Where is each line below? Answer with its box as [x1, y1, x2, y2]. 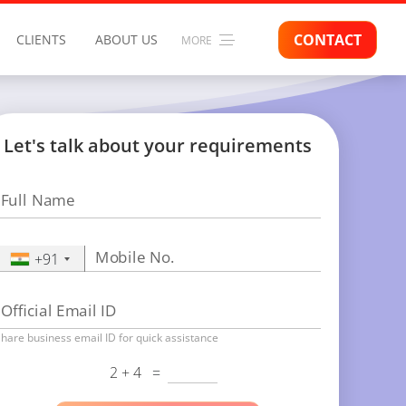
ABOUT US [95, 31, 158, 48]
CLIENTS [16, 31, 66, 48]
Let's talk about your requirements [4, 133, 312, 158]
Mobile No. [95, 246, 175, 267]
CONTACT [294, 30, 362, 50]
